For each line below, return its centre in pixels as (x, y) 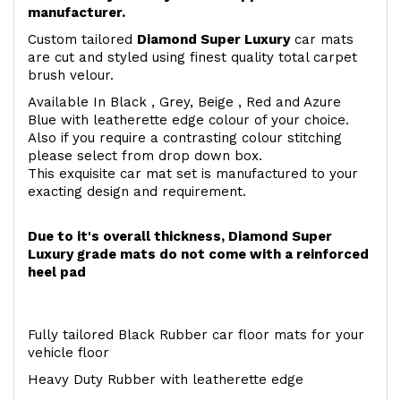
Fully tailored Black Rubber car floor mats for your (196, 335)
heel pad (57, 273)
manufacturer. (77, 13)
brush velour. (71, 76)
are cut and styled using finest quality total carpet (192, 58)
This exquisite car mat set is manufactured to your (193, 174)
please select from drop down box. (145, 156)
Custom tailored (82, 40)
